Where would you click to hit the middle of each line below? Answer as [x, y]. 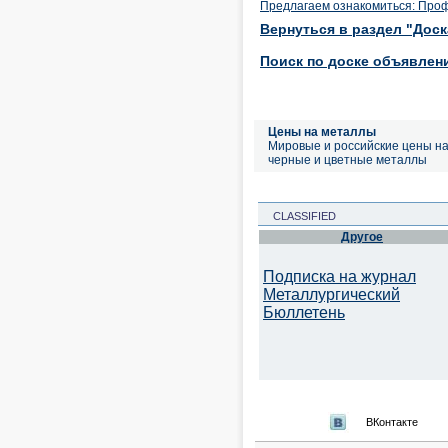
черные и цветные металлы [347, 160]
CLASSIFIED [298, 216]
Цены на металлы [322, 132]
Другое [362, 237]
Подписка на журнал [339, 276]
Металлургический [331, 294]
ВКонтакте [392, 422]
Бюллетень [304, 312]
